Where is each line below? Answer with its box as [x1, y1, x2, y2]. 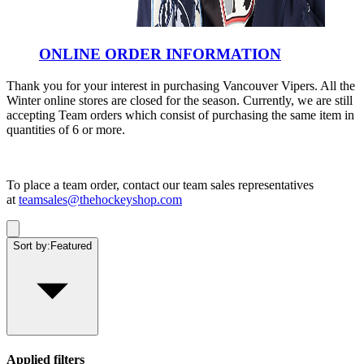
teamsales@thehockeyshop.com [19, 192, 182, 206]
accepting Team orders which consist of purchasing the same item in [6, 107, 354, 122]
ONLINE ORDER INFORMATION [39, 45, 281, 63]
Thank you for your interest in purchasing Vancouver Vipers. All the [6, 78, 355, 93]
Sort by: [13, 239, 50, 252]
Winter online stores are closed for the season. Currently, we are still [6, 93, 353, 107]
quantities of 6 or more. [6, 122, 125, 136]
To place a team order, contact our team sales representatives [6, 177, 314, 192]
